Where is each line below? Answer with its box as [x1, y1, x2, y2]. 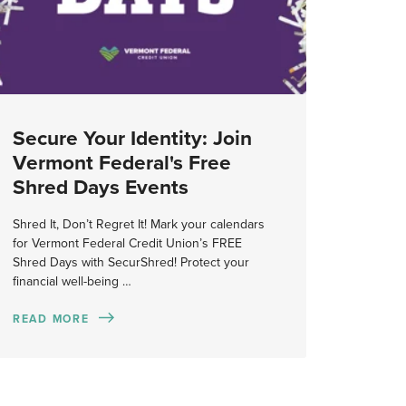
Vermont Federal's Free [12, 150, 231, 175]
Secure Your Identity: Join [12, 125, 252, 150]
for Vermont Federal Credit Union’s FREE [12, 236, 242, 252]
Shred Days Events [12, 174, 188, 199]
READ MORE [12, 312, 90, 325]
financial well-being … [12, 274, 131, 290]
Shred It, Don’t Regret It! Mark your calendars [12, 217, 265, 233]
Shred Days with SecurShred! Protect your [12, 255, 249, 271]
